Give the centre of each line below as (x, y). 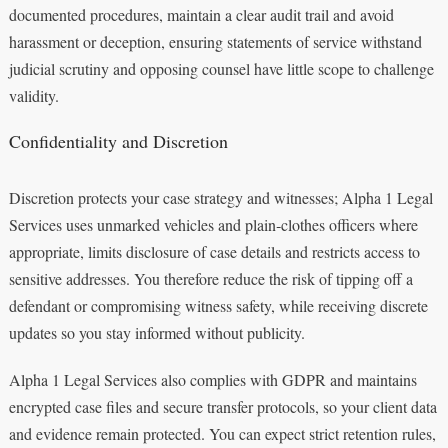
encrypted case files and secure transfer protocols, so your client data (222, 406)
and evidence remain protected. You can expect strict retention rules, (222, 433)
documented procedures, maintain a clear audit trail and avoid (201, 14)
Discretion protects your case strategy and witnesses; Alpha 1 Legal (220, 197)
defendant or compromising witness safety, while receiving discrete (218, 305)
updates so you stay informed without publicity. (156, 332)
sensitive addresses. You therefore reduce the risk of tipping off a (210, 278)
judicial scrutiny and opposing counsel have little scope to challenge (221, 68)
